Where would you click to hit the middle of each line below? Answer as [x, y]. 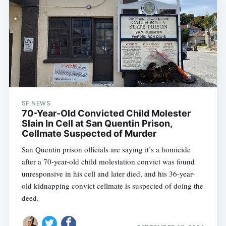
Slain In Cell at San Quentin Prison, [97, 123]
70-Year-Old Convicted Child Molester [106, 113]
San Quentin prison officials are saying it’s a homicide [106, 149]
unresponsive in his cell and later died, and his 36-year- [108, 173]
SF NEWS [36, 103]
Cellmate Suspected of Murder [89, 133]
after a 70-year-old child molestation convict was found [108, 161]
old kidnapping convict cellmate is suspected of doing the [112, 185]
